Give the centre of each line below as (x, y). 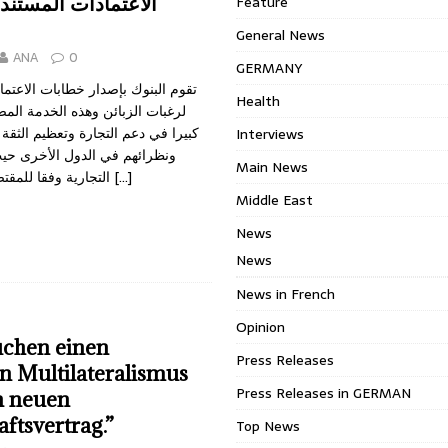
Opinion (261, 327)
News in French (286, 294)
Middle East (275, 200)
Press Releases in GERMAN (324, 393)
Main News (272, 167)
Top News (268, 426)
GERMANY (269, 68)
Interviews (270, 134)
